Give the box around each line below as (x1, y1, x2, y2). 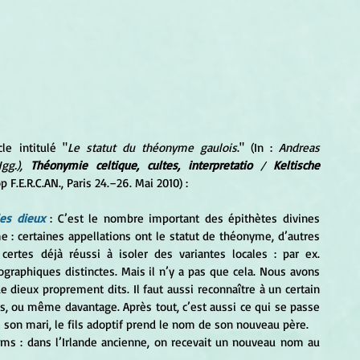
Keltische (273, 157, 321, 174)
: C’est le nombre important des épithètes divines (50, 211, 321, 227)
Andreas (272, 140, 321, 156)
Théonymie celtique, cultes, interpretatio (30, 157, 260, 174)
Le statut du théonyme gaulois (67, 140, 237, 156)
